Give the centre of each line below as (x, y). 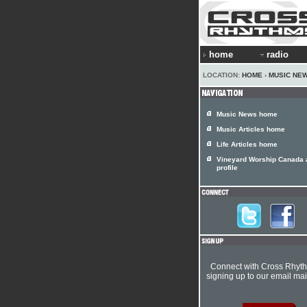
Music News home (247, 114)
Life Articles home (247, 144)
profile (227, 169)
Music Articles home (251, 129)
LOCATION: (222, 75)
